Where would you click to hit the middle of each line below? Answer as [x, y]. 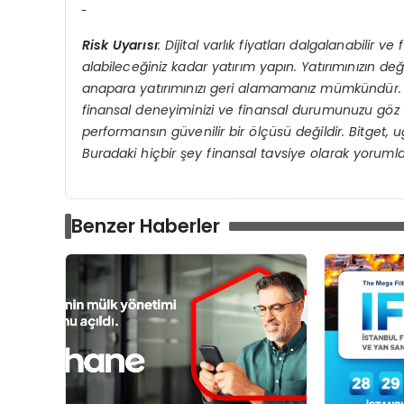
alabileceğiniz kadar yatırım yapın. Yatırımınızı [225, 66]
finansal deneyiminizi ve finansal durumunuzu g [234, 110]
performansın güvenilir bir [165, 131]
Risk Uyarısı [119, 45]
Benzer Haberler [146, 225]
